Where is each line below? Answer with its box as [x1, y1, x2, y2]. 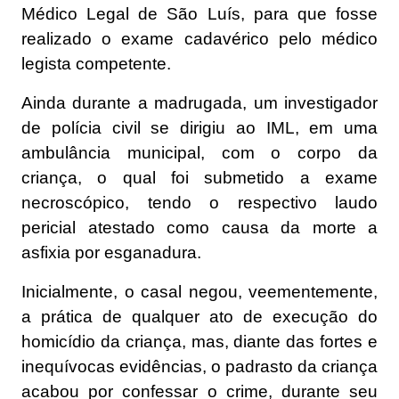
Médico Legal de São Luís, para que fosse [21, 4, 378, 24]
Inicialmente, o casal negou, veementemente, [21, 282, 378, 302]
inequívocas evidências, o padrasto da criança [21, 357, 378, 377]
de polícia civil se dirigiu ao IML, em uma [21, 118, 378, 138]
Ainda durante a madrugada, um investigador [21, 94, 378, 113]
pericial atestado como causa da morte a [21, 218, 378, 238]
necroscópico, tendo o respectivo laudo [21, 193, 378, 213]
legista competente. [21, 54, 171, 74]
